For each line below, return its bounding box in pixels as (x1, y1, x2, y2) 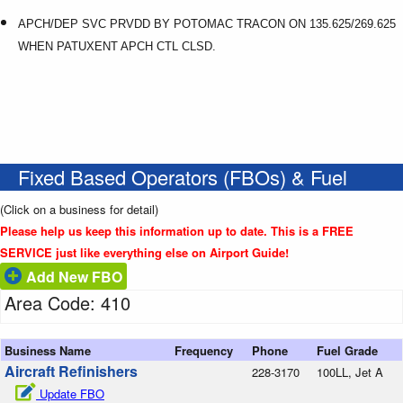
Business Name (4, 341, 91, 359)
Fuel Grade (317, 341, 378, 359)
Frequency (175, 341, 233, 359)
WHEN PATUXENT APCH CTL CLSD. (18, 39, 216, 53)
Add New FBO (22, 265, 122, 287)
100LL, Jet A (317, 363, 383, 381)
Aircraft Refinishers (4, 360, 138, 381)
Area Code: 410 (4, 289, 130, 316)
